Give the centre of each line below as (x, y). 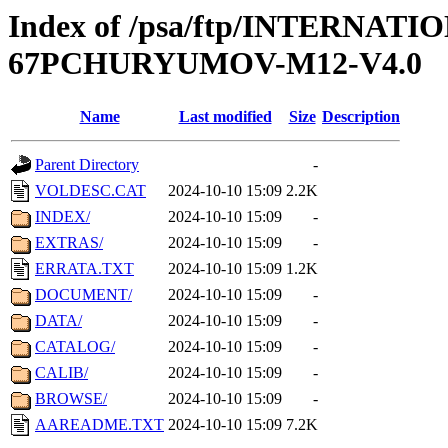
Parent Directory (87, 165)
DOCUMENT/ (83, 295)
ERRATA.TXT (84, 269)
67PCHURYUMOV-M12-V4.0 (215, 63)
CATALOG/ (75, 347)
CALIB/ (61, 373)
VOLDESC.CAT (90, 191)
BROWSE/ (71, 399)
